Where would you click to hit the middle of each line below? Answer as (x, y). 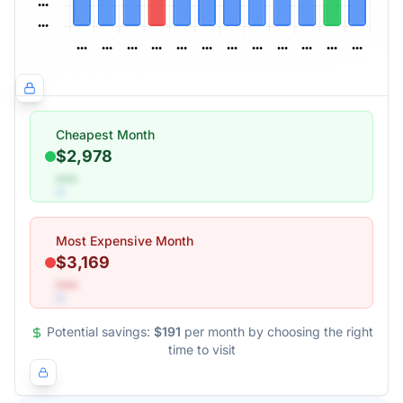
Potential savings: (98, 331)
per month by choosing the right (278, 331)
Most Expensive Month (125, 241)
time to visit (201, 349)
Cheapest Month (105, 134)
